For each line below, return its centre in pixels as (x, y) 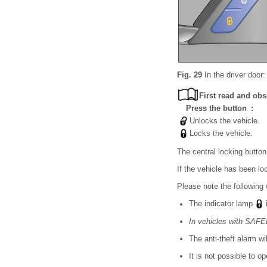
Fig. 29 (190, 75)
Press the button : (220, 108)
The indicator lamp (222, 204)
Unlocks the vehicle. (225, 121)
